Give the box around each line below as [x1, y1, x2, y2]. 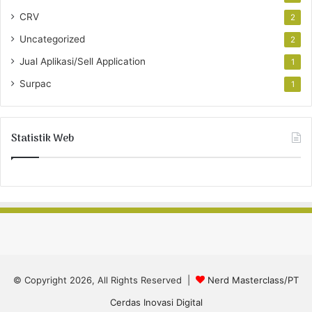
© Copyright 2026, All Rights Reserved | [13, 274, 196, 286]
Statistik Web [11, 130, 74, 148]
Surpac [19, 78, 52, 90]
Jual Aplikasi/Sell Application [19, 56, 146, 68]
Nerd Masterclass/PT [208, 274, 299, 286]
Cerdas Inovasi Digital [109, 297, 203, 309]
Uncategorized [19, 33, 85, 45]
